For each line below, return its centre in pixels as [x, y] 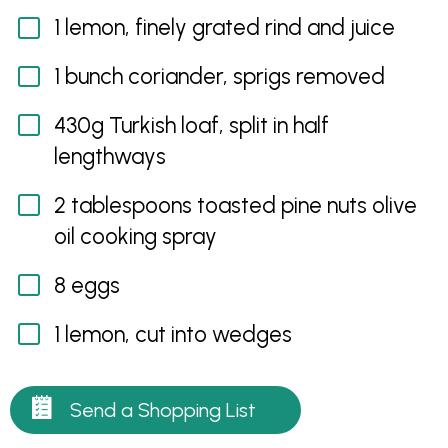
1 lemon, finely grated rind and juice [224, 28]
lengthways [109, 156]
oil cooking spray [135, 236]
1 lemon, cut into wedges [172, 334]
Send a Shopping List [163, 410]
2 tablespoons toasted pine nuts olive [235, 205]
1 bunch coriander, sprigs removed [219, 77]
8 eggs [86, 285]
